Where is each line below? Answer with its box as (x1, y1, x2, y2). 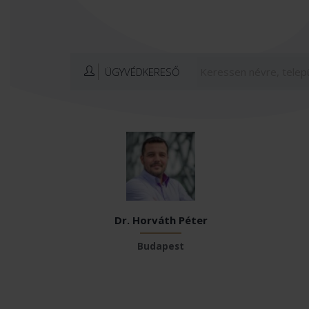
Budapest (137, 239, 185, 252)
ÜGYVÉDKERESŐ (102, 64, 179, 79)
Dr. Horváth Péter (114, 212, 208, 227)
